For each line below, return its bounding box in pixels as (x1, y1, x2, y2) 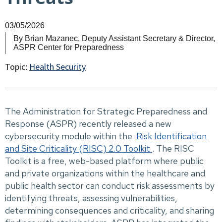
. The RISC (152, 143, 194, 155)
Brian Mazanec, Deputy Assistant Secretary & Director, (25, 34, 215, 43)
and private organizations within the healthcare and (5, 167, 205, 179)
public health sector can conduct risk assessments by (5, 180, 215, 192)
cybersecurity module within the (5, 130, 136, 142)
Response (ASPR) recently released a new (5, 118, 171, 130)
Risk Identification (136, 130, 207, 142)
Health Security (29, 61, 86, 73)
